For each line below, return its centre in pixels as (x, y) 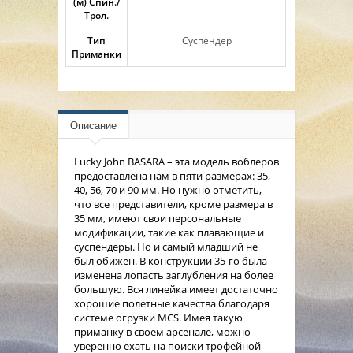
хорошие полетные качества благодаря (172, 303)
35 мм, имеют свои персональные (158, 218)
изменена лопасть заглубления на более (174, 275)
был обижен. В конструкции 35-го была (171, 260)
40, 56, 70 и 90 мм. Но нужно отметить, (168, 190)
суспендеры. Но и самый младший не (166, 246)
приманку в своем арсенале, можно (162, 331)
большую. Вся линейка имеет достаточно (176, 289)
